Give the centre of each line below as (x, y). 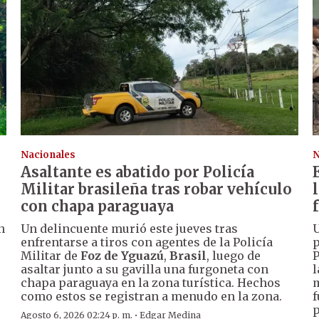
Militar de (51, 256)
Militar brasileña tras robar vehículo (157, 189)
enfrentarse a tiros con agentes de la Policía (147, 242)
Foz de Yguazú (122, 256)
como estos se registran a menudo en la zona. (152, 297)
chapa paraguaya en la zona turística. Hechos (151, 283)
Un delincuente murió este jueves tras (130, 229)
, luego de (234, 256)
